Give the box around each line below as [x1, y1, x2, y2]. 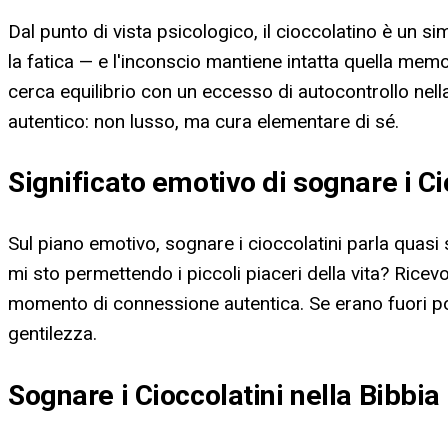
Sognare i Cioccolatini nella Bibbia [8, 378, 441, 412]
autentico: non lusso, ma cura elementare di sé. [8, 109, 399, 133]
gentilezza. [8, 322, 97, 346]
